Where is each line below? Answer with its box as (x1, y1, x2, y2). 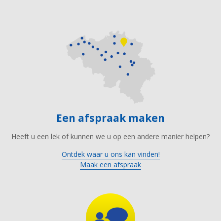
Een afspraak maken (62, 111, 165, 125)
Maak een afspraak (80, 159, 141, 169)
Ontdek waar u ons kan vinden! (61, 149, 160, 159)
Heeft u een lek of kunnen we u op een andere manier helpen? (11, 131, 210, 141)
